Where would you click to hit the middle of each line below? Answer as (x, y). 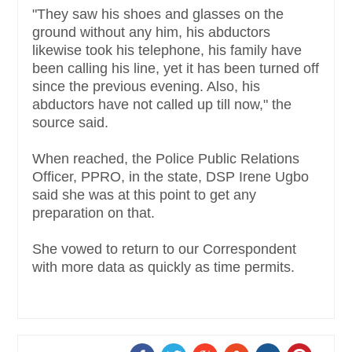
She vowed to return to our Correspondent (164, 249)
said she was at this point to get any (144, 194)
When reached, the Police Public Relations (166, 158)
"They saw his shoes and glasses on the (158, 14)
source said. (72, 122)
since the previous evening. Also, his (146, 86)
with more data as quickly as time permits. (163, 267)
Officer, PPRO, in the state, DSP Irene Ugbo (170, 176)
